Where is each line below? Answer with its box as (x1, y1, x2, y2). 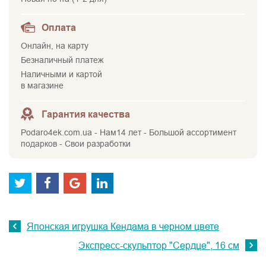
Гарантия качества (42, 109, 130, 120)
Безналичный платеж (21, 55, 103, 65)
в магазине (21, 81, 64, 91)
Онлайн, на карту (21, 41, 88, 51)
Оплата (42, 23, 76, 33)
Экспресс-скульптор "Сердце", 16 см (78, 240, 239, 251)
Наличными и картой (21, 69, 102, 80)
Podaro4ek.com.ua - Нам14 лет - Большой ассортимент (21, 128, 236, 138)
